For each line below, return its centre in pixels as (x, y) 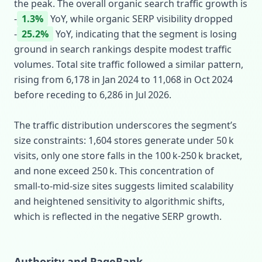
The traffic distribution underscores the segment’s (125, 125)
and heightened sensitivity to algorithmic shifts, (119, 201)
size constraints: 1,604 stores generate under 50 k (124, 140)
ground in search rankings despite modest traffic (123, 49)
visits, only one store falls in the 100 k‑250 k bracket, (128, 156)
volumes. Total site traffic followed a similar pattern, (129, 64)
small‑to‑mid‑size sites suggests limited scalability (124, 186)
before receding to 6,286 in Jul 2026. (93, 95)
